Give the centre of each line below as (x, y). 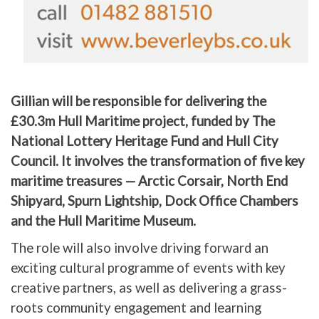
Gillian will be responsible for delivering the (138, 101)
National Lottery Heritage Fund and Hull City (145, 141)
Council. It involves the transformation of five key (158, 161)
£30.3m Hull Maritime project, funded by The (143, 121)
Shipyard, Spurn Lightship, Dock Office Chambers (155, 201)
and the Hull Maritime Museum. (103, 221)
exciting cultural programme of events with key (148, 268)
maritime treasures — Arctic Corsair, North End (149, 181)
